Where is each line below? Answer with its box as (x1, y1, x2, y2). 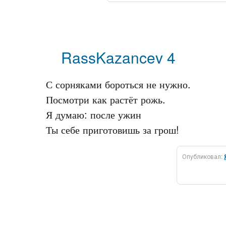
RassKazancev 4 (61, 46, 176, 68)
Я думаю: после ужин (45, 107, 141, 122)
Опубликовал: (182, 152, 224, 160)
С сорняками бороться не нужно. (45, 77, 191, 91)
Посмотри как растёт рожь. (45, 92, 165, 106)
